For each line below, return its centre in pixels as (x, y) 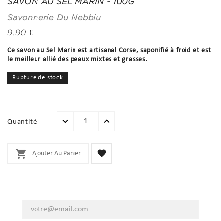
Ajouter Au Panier (56, 153)
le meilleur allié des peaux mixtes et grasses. (77, 59)
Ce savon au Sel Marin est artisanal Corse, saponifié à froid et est (109, 50)
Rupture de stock (38, 77)
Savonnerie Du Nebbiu (54, 17)
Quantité (22, 122)
